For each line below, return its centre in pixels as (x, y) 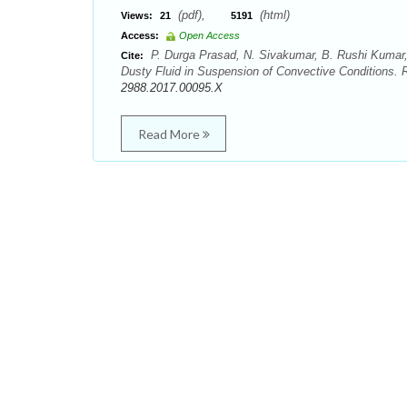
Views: (137, 15)
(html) (273, 15)
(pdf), (203, 15)
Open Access (209, 35)
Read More (170, 134)
